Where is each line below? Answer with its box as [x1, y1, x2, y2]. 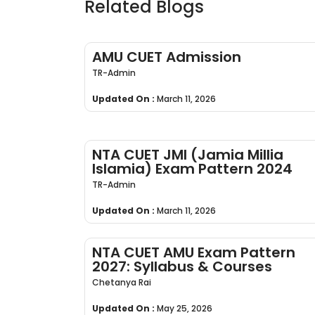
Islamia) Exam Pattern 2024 [92, 158, 293, 179]
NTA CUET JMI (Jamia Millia [92, 144, 284, 165]
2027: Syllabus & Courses [92, 256, 273, 276]
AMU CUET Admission [92, 46, 242, 67]
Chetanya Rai [92, 276, 152, 288]
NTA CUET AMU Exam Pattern [92, 242, 296, 262]
